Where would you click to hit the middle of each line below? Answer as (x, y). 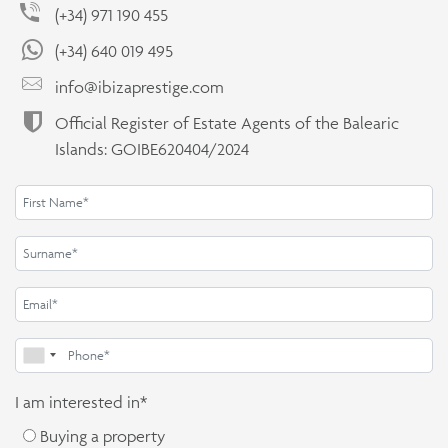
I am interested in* (81, 401)
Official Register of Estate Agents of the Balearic (227, 122)
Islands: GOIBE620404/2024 (152, 148)
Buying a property (102, 435)
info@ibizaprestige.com (139, 86)
